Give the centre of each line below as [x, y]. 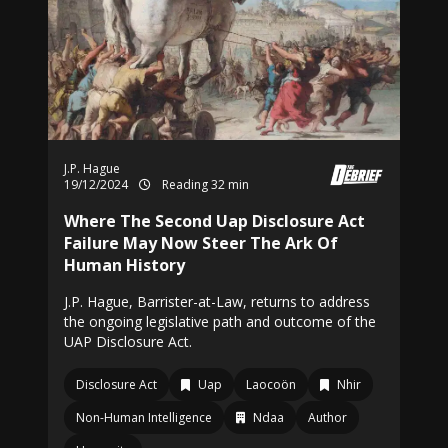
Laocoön [271, 384]
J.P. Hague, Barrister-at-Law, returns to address [217, 301]
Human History [124, 265]
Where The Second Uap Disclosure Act [214, 221]
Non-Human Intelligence [144, 417]
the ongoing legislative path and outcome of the [220, 321]
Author [327, 417]
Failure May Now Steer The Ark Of [201, 243]
